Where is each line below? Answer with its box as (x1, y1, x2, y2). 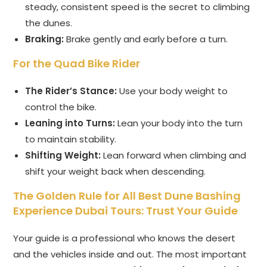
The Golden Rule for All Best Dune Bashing (13, 188, 241, 204)
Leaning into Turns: (25, 117, 116, 130)
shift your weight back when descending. (25, 165, 206, 178)
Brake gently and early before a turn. (64, 33, 228, 46)
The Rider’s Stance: (25, 85, 117, 98)
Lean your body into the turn (115, 117, 243, 130)
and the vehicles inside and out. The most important (13, 248, 247, 261)
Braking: (25, 33, 64, 46)
